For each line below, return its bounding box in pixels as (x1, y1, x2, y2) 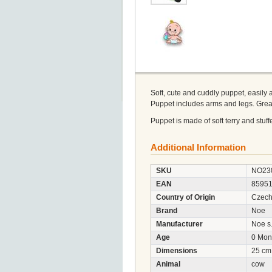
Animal (156, 260, 180, 268)
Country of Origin (156, 193, 215, 202)
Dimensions (156, 246, 197, 255)
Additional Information (151, 142, 246, 152)
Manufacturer (156, 220, 203, 228)
